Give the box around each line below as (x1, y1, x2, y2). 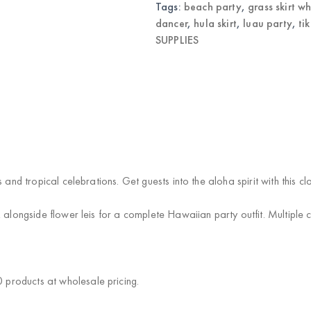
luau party (243, 16, 292, 31)
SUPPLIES (155, 33, 199, 47)
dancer (155, 16, 187, 31)
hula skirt (194, 16, 237, 31)
